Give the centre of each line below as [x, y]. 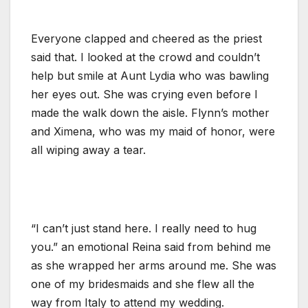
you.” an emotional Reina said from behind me [151, 246]
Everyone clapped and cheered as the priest [146, 38]
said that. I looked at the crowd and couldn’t [145, 57]
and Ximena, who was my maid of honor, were [153, 131]
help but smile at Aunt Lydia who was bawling [150, 75]
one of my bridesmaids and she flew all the [143, 284]
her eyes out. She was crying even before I [144, 94]
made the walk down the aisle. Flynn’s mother [150, 112]
